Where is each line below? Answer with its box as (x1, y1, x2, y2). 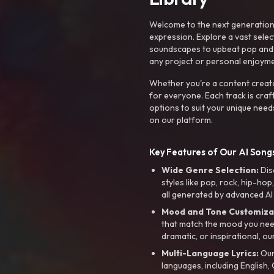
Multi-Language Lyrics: (161, 247, 259, 259)
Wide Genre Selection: (161, 164, 259, 176)
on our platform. (149, 114, 213, 125)
